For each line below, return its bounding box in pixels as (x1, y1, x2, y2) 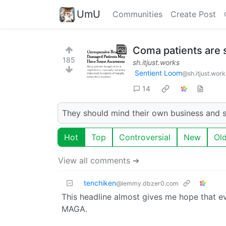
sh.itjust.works (133, 58, 180, 67)
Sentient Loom (135, 69, 182, 77)
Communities (112, 9, 162, 19)
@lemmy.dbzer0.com (116, 179, 179, 187)
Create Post (171, 9, 216, 19)
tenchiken (84, 178, 116, 187)
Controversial (119, 132, 171, 142)
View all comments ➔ (58, 155, 139, 165)
